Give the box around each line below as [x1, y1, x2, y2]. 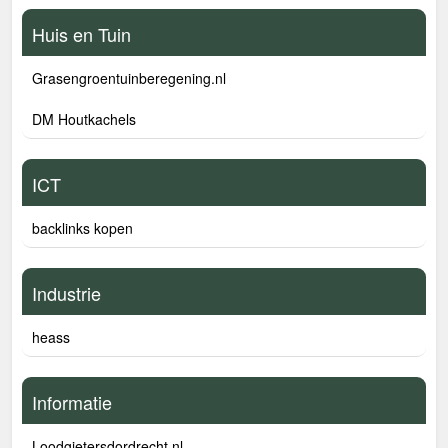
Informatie [32, 389, 112, 415]
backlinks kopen [32, 218, 133, 238]
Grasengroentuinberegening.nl [32, 68, 226, 88]
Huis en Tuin [32, 21, 131, 47]
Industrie [32, 280, 101, 306]
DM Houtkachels [32, 109, 136, 129]
